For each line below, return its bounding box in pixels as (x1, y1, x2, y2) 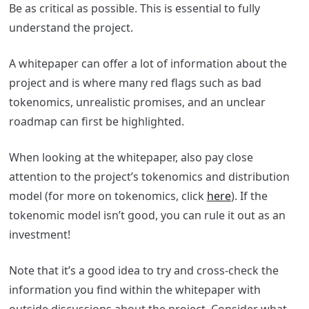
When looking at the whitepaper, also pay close (8, 149, 253, 165)
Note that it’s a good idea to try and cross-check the (8, 262, 279, 278)
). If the (230, 188, 268, 203)
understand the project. (8, 19, 136, 35)
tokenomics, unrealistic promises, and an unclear (8, 94, 266, 110)
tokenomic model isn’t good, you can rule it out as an (8, 207, 286, 223)
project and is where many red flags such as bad (8, 74, 261, 90)
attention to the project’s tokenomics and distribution (8, 168, 290, 184)
